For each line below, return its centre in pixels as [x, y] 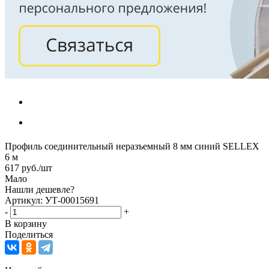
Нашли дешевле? [40, 189]
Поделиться [29, 234]
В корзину [26, 223]
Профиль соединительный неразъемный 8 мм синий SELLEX [132, 146]
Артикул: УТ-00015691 [52, 200]
